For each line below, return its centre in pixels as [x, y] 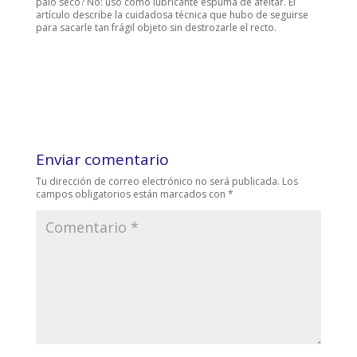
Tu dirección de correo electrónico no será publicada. [157, 182]
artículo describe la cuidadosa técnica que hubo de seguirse [172, 15]
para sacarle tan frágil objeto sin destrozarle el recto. [156, 28]
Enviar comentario [102, 160]
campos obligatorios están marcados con [131, 194]
